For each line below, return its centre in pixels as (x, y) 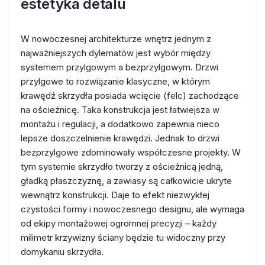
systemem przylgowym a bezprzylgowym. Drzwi (119, 67)
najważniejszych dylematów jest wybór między (116, 53)
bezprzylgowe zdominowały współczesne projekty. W (131, 152)
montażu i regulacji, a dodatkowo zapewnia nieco (120, 124)
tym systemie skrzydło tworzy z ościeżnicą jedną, (122, 166)
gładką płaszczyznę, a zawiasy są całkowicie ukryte (126, 180)
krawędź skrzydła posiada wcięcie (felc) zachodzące (130, 95)
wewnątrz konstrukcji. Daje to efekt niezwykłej (115, 195)
